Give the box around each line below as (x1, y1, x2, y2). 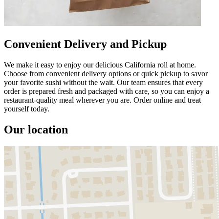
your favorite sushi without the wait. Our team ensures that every (4, 78, 203, 87)
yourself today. (4, 104, 49, 113)
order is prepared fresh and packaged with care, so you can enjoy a (4, 87, 209, 95)
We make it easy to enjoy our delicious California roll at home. (4, 60, 196, 69)
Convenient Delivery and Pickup (4, 37, 167, 50)
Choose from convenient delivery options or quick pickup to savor (4, 69, 208, 78)
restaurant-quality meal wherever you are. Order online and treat (4, 95, 201, 104)
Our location (4, 123, 68, 136)
